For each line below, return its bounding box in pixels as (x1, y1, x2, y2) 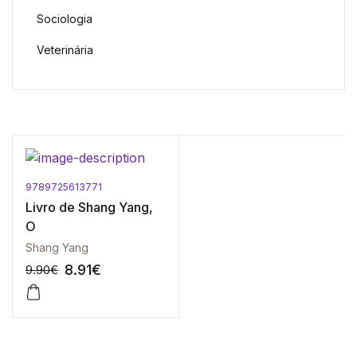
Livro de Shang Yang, (25, 199, 153, 215)
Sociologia (37, 12, 92, 25)
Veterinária (37, 43, 93, 57)
